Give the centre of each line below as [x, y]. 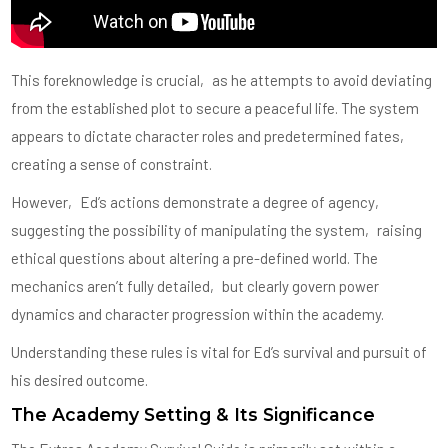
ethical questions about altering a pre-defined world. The [195, 257]
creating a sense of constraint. [112, 163]
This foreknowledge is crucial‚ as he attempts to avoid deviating [222, 79]
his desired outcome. [80, 379]
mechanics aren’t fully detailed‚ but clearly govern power [195, 285]
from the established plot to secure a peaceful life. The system [215, 107]
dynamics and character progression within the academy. [198, 313]
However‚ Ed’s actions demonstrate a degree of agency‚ [198, 201]
